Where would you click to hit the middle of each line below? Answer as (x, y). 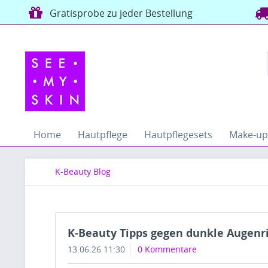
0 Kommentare (167, 249)
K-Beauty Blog (83, 171)
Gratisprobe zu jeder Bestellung (119, 13)
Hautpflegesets (178, 135)
